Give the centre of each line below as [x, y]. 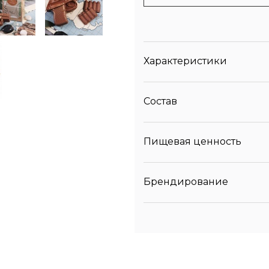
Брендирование [186, 182]
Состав [160, 101]
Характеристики [185, 61]
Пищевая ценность [192, 141]
